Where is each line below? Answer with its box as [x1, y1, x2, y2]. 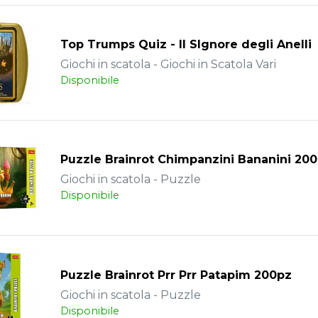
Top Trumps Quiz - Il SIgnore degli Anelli [60, 38, 312, 52]
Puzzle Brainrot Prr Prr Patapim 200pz [60, 268, 292, 282]
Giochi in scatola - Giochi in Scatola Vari [60, 57, 276, 72]
